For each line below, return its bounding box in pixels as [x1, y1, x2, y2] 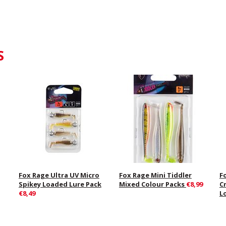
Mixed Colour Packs [119, 180, 186, 189]
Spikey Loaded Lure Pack [18, 180, 101, 189]
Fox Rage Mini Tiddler [119, 171, 192, 180]
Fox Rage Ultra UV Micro [18, 171, 99, 180]
